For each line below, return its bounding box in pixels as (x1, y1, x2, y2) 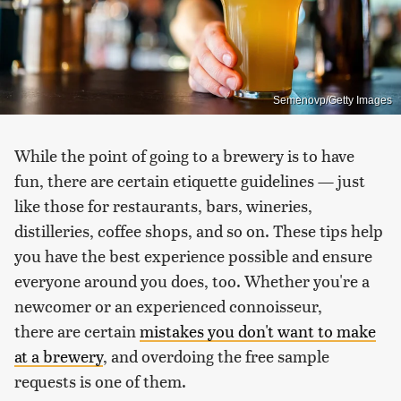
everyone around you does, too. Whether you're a (14, 269, 370, 292)
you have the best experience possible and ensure (14, 243, 372, 267)
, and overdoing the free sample (103, 344, 329, 367)
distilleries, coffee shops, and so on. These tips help (14, 218, 383, 242)
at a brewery (14, 344, 103, 367)
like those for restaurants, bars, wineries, (14, 193, 312, 217)
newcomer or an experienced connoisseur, (14, 294, 322, 317)
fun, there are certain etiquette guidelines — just (14, 168, 365, 192)
